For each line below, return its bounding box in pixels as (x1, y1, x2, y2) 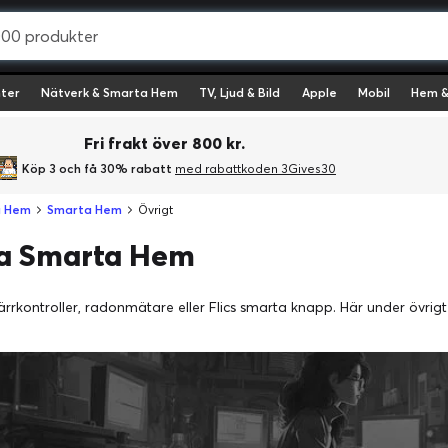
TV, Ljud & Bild (199, 85, 281, 100)
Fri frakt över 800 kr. (84, 133, 245, 153)
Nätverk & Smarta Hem (41, 85, 179, 100)
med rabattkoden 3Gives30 (175, 160, 336, 176)
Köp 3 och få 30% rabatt (22, 160, 175, 176)
